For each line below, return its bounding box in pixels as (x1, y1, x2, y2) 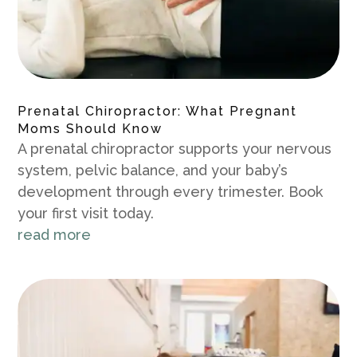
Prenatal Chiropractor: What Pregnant (18, 103, 298, 119)
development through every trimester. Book (18, 182, 324, 200)
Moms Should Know (18, 120, 163, 136)
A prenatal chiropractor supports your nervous (18, 139, 332, 157)
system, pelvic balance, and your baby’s (18, 161, 288, 178)
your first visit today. (18, 204, 155, 222)
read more (18, 226, 92, 243)
